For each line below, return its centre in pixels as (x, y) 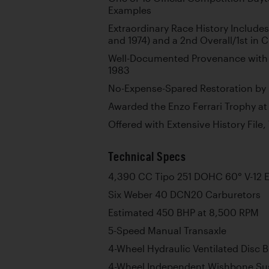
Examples (130, 10)
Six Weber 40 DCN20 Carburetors (184, 195)
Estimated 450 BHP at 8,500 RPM (183, 213)
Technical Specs (147, 156)
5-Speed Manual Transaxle (167, 231)
